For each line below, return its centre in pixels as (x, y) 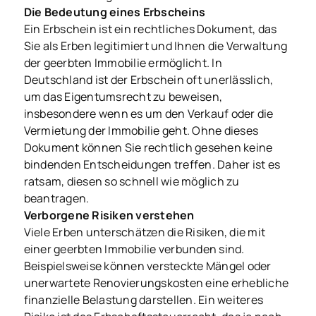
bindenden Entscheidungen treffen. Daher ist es (152, 165)
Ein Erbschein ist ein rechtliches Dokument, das (150, 29)
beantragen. (56, 199)
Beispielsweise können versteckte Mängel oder (147, 266)
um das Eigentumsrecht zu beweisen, (123, 97)
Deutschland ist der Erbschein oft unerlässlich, (148, 80)
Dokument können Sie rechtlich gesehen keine (148, 148)
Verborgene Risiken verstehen (109, 215)
